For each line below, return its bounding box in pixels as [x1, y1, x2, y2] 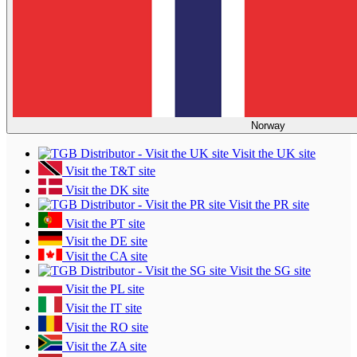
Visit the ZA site [62, 339, 147, 354]
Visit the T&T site [62, 164, 155, 178]
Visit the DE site [62, 234, 147, 249]
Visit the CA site [62, 249, 147, 264]
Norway [250, 120, 285, 132]
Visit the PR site [226, 198, 309, 212]
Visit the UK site [229, 147, 316, 161]
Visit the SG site [226, 264, 311, 278]
